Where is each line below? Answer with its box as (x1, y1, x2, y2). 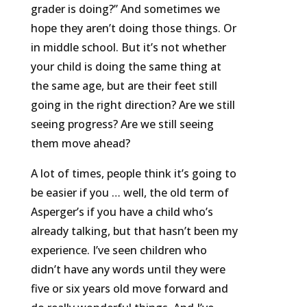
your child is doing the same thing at (30, 59, 221, 75)
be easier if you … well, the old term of (30, 185, 229, 201)
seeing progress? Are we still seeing (30, 116, 214, 132)
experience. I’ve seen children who (30, 243, 207, 258)
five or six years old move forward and (30, 281, 228, 297)
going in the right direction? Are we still (30, 97, 235, 113)
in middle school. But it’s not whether (30, 40, 226, 56)
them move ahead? (30, 136, 130, 151)
